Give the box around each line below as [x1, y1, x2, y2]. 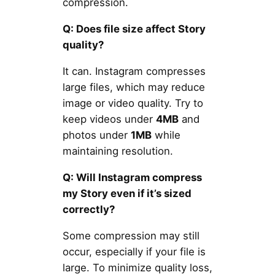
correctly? [62, 203, 115, 215]
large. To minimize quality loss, [62, 261, 212, 274]
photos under [62, 128, 131, 141]
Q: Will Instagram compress [62, 171, 202, 184]
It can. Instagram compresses [62, 64, 206, 77]
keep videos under [62, 112, 156, 125]
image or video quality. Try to [62, 96, 203, 109]
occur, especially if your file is [62, 245, 206, 258]
